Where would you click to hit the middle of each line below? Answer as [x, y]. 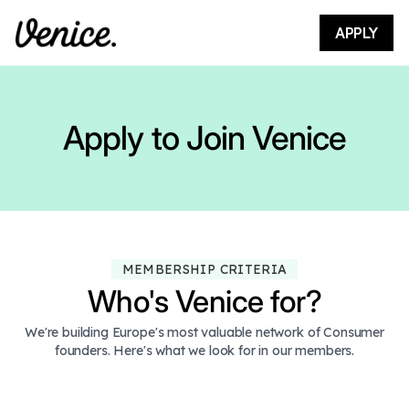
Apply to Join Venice [204, 138]
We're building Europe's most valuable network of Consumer [204, 332]
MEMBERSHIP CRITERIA [204, 270]
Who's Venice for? [204, 302]
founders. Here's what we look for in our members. [204, 350]
